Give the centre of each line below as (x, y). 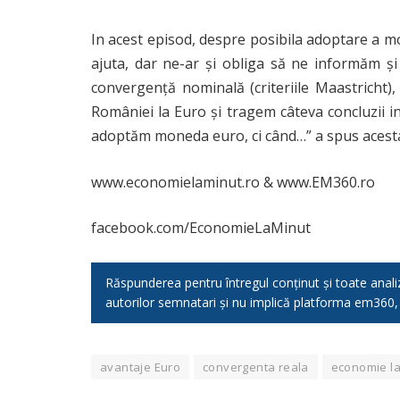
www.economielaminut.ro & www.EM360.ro (233, 182)
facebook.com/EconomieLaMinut (201, 228)
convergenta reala (256, 367)
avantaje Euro (141, 367)
